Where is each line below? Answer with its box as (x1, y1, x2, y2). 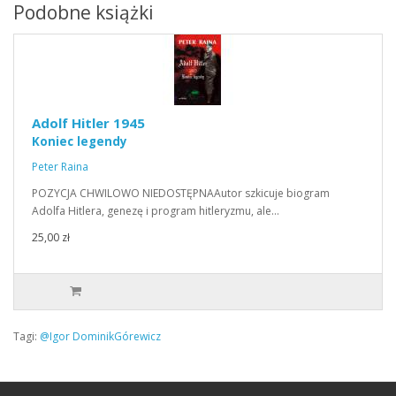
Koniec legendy (32, 133, 127, 149)
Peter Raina (32, 159, 88, 174)
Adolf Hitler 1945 (32, 114, 145, 132)
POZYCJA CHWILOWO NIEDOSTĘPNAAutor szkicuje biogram (32, 186, 330, 201)
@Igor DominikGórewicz (40, 329, 161, 344)
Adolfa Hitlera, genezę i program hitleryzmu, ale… (32, 203, 279, 218)
